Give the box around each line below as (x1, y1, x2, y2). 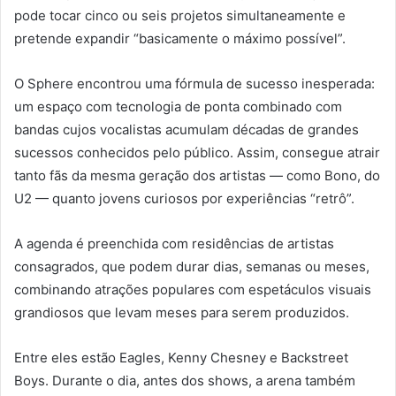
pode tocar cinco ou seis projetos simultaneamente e (14, 7, 346, 25)
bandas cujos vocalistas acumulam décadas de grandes (14, 121, 359, 139)
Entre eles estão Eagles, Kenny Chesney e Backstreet (14, 349, 348, 367)
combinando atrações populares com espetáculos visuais (14, 281, 371, 299)
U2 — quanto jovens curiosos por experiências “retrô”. (14, 190, 354, 208)
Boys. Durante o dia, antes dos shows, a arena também (14, 372, 355, 390)
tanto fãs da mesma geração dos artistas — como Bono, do (14, 167, 380, 185)
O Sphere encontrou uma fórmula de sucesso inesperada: (14, 75, 375, 93)
